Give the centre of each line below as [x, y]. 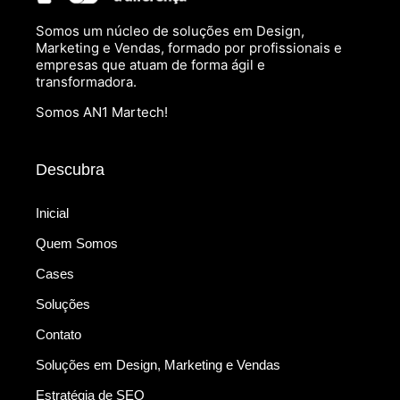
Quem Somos [77, 244]
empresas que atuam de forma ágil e [150, 65]
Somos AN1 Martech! [102, 112]
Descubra [70, 170]
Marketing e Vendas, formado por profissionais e [189, 48]
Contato [58, 335]
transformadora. [86, 82]
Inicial [52, 213]
